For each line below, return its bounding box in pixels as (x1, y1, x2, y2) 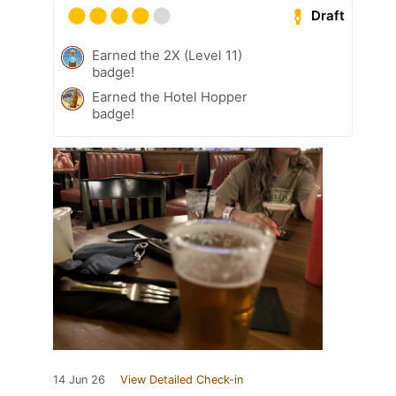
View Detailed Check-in (120, 372, 243, 386)
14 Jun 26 (53, 372, 105, 386)
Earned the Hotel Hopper (92, 88, 247, 105)
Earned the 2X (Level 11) (92, 46, 242, 64)
